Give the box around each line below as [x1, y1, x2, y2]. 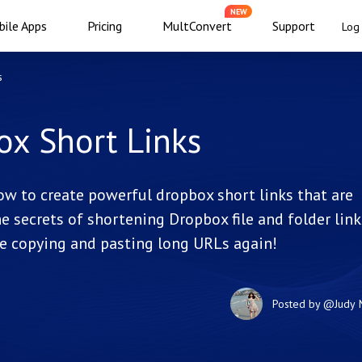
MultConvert [162, 18, 232, 34]
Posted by [272, 296, 323, 311]
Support [272, 18, 315, 34]
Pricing [87, 18, 122, 34]
